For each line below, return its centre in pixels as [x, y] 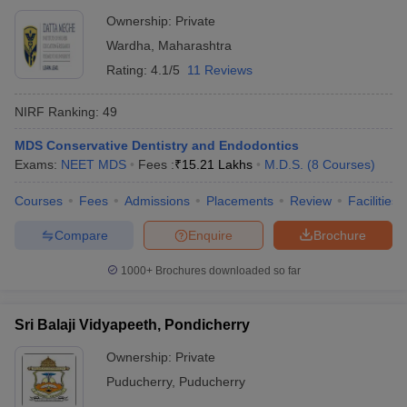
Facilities [373, 201]
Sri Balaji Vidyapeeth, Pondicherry [132, 325]
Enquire [210, 235]
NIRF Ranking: [57, 111]
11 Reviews [220, 70]
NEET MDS [94, 164]
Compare [81, 235]
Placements [240, 201]
